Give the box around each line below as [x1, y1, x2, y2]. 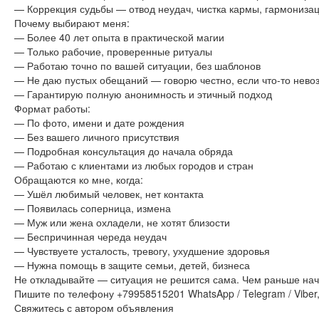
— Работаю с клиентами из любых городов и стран [14, 158, 253, 172]
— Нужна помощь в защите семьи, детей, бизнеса [14, 258, 250, 272]
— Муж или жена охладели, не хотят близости [14, 215, 230, 229]
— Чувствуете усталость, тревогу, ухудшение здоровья [14, 244, 270, 258]
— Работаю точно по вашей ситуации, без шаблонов [14, 58, 261, 73]
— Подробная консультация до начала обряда [14, 144, 233, 158]
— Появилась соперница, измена [14, 201, 171, 215]
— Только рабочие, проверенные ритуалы [14, 44, 212, 58]
